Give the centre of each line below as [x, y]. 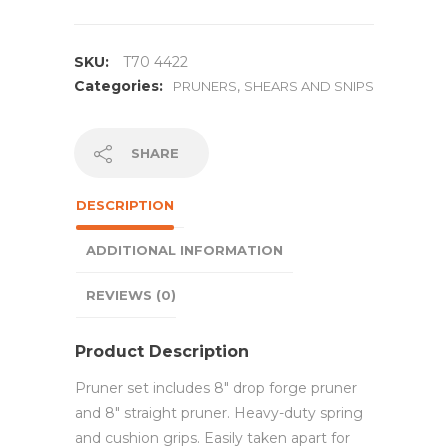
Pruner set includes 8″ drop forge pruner [216, 387]
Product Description [162, 351]
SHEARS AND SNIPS [309, 86]
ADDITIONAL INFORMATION [184, 250]
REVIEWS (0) [131, 295]
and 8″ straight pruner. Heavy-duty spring [219, 412]
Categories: [118, 86]
